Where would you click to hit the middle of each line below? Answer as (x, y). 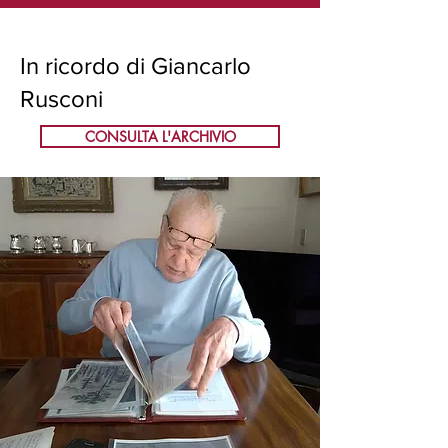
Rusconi (61, 98)
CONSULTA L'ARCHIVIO (160, 136)
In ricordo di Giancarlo (135, 65)
